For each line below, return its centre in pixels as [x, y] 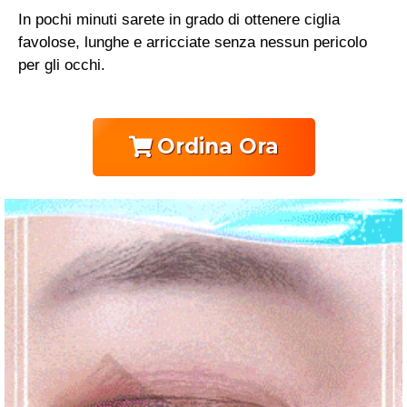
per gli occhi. [62, 65]
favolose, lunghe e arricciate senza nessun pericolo [193, 43]
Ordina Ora [218, 146]
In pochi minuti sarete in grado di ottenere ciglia [179, 20]
